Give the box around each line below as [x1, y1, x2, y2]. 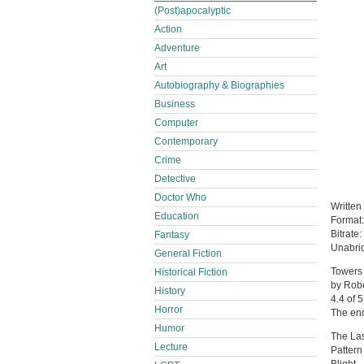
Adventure [154, 42, 200, 54]
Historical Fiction [154, 266, 227, 278]
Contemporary [154, 136, 218, 147]
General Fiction [154, 248, 222, 259]
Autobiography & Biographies [154, 80, 284, 91]
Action [154, 24, 182, 35]
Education [154, 210, 199, 222]
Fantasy [154, 229, 189, 240]
